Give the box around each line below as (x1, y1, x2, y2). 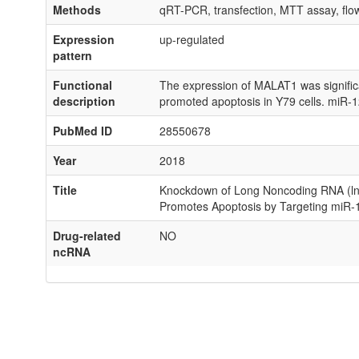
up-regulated (159, 31, 224, 47)
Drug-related (53, 228, 121, 244)
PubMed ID (53, 123, 112, 139)
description (53, 93, 115, 109)
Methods (53, 2, 101, 18)
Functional (53, 77, 112, 93)
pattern (53, 47, 92, 63)
